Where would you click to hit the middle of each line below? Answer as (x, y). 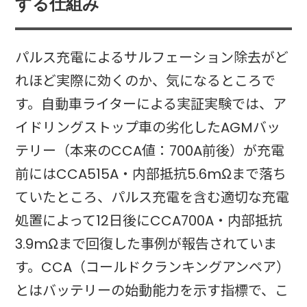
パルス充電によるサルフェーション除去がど (152, 58)
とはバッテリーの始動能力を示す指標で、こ (152, 291)
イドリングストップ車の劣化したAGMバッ (148, 128)
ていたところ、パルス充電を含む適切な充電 (152, 198)
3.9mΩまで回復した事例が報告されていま (146, 244)
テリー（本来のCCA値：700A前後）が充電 (150, 151)
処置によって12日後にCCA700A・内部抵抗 (149, 221)
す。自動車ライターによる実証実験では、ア (151, 105)
